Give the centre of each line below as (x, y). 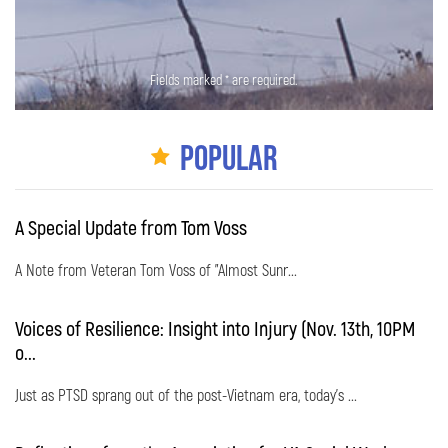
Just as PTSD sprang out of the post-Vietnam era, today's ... (186, 394)
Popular (228, 159)
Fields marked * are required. (224, 79)
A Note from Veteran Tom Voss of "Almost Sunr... (156, 269)
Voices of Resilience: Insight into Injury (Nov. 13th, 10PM (215, 327)
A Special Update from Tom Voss (131, 226)
